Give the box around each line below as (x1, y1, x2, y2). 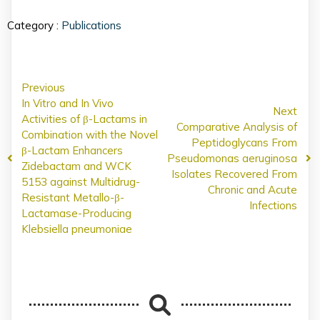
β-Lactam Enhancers (21, 143, 123, 157)
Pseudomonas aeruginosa (167, 151, 297, 165)
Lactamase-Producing (21, 206, 131, 220)
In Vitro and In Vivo (21, 96, 114, 110)
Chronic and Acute (208, 182, 297, 196)
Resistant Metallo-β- (21, 190, 124, 204)
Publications (61, 18, 121, 32)
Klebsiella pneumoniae (21, 221, 132, 236)
